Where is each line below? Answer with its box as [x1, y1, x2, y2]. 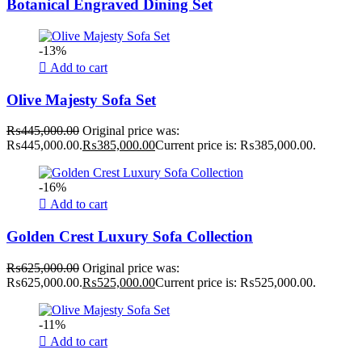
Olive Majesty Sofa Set [6, 90, 156, 108]
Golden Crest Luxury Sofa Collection [6, 228, 253, 246]
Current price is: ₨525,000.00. [155, 275, 316, 289]
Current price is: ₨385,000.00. [155, 138, 316, 153]
